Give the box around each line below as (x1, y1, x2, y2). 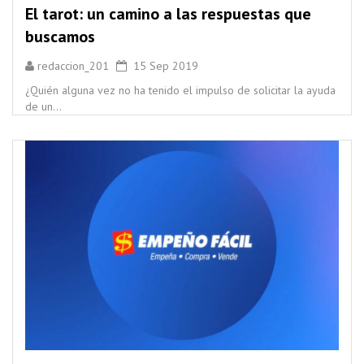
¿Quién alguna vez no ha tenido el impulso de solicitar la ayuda (25, 83, 336, 98)
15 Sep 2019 (127, 58, 198, 74)
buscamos (25, 26, 95, 48)
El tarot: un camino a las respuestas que (25, 3, 311, 25)
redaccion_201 (37, 58, 109, 74)
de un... (25, 99, 62, 115)
